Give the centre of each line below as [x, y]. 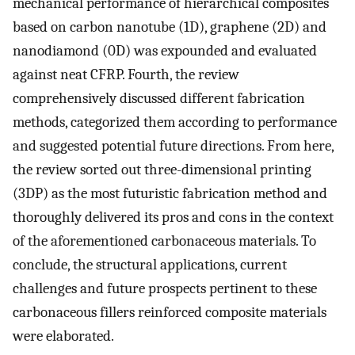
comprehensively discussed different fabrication [159, 99]
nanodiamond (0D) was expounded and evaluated [165, 51]
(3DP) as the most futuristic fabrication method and [170, 194]
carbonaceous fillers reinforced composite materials [170, 313]
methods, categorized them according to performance [175, 122]
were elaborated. [63, 336]
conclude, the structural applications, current [150, 265]
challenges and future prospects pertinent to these [165, 289]
